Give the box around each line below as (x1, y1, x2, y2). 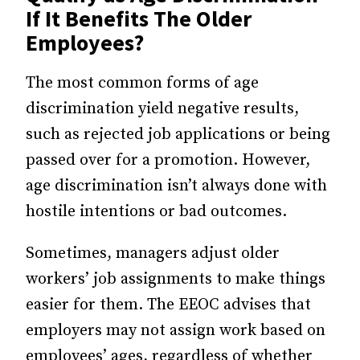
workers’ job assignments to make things (26, 269, 325, 289)
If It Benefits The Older (26, 4, 252, 33)
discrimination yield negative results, (26, 99, 299, 119)
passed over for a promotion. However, (26, 150, 310, 170)
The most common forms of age (26, 73, 259, 93)
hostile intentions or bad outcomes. (26, 202, 287, 222)
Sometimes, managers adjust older (26, 243, 280, 264)
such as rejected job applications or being (26, 125, 330, 145)
